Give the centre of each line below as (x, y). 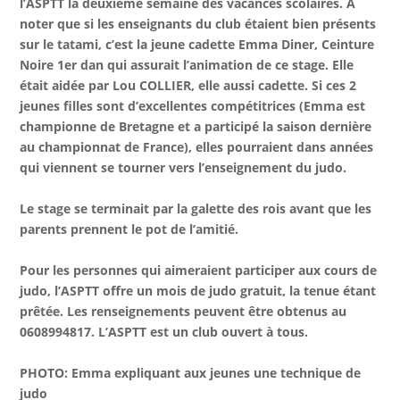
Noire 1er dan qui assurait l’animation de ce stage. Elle (187, 65)
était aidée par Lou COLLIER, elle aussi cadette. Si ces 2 (188, 86)
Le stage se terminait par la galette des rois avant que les (196, 209)
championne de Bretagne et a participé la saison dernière (196, 127)
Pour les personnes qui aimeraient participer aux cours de (199, 271)
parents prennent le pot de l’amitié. (129, 229)
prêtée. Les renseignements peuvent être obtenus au (183, 312)
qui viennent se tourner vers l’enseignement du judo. (183, 168)
